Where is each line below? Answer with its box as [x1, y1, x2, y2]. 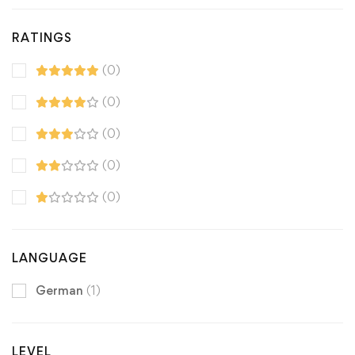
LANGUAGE [12, 250, 87, 265]
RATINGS [12, 29, 72, 45]
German [36, 282, 86, 298]
